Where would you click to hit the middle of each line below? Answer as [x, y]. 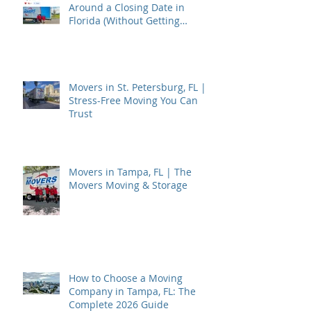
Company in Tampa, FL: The [132, 292]
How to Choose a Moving [126, 278]
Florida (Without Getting [124, 21]
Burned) [87, 34]
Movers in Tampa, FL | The [130, 172]
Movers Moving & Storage [128, 185]
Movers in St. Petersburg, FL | [137, 87]
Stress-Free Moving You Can [133, 101]
